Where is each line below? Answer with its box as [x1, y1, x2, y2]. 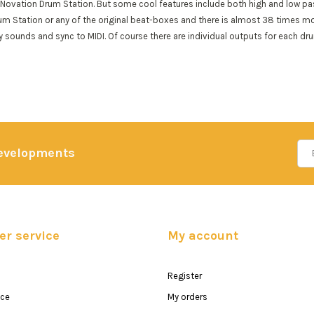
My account [168, 227, 238, 243]
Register [168, 270, 202, 281]
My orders [168, 291, 207, 302]
